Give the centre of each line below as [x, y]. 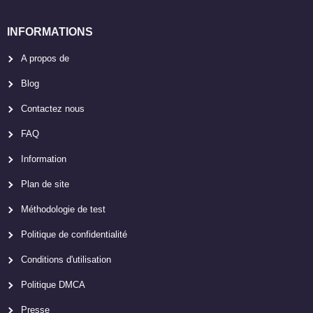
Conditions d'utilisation [66, 260]
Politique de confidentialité [74, 235]
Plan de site [45, 184]
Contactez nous [53, 109]
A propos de [45, 59]
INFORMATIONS [50, 32]
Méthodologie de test [63, 210]
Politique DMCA [53, 285]
